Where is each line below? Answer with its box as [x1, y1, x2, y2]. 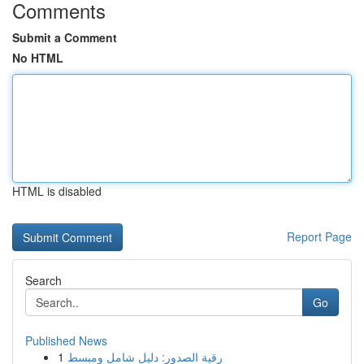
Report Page [287, 228, 352, 245]
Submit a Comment [12, 29, 117, 45]
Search [25, 272, 62, 288]
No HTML [12, 50, 63, 66]
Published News [25, 332, 107, 349]
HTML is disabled [12, 183, 102, 199]
